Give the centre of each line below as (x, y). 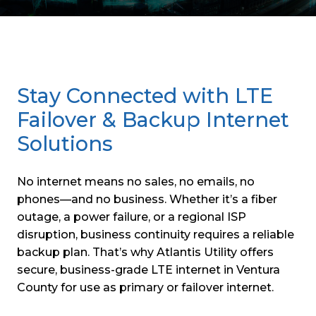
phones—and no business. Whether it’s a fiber (147, 199)
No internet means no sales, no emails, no (136, 181)
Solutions (65, 143)
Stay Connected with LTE (145, 95)
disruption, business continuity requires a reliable (156, 234)
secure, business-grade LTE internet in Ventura (148, 269)
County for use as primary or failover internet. (145, 287)
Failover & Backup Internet (153, 119)
